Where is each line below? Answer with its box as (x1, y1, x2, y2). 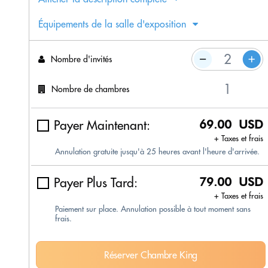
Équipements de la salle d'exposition (38, 18, 186, 31)
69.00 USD (199, 117, 263, 132)
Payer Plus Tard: (54, 175, 138, 191)
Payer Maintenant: (54, 117, 150, 134)
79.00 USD (199, 175, 263, 190)
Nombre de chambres (51, 83, 129, 95)
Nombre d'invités (51, 53, 112, 65)
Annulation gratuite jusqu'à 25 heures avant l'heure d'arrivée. (55, 147, 260, 157)
